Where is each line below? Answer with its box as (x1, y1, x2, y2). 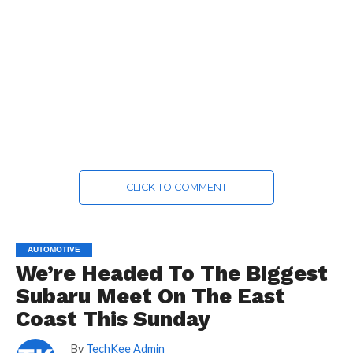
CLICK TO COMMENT (125, 181, 227, 194)
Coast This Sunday (15, 307, 210, 333)
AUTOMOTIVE (27, 245, 80, 255)
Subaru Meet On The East (15, 284, 285, 310)
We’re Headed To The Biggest (15, 261, 328, 287)
